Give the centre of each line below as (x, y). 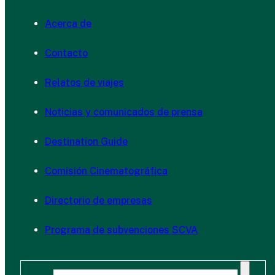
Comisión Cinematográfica (106, 171)
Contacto (66, 53)
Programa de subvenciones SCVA (121, 230)
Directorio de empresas (99, 200)
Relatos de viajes (84, 82)
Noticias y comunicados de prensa (124, 112)
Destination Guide (86, 141)
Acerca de (68, 23)
